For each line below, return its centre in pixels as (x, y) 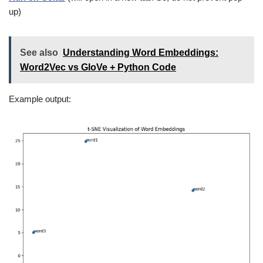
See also (39, 53)
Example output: (40, 99)
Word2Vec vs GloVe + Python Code (98, 68)
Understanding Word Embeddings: (141, 53)
